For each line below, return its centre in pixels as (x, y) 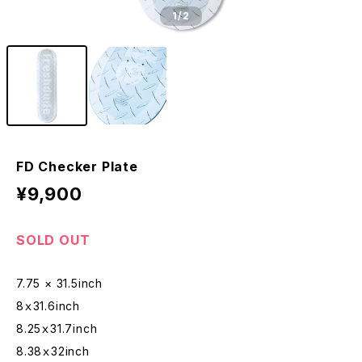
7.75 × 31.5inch (59, 283)
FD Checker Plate (77, 166)
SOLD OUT (53, 240)
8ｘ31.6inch (48, 306)
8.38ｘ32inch (53, 351)
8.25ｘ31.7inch (57, 328)
